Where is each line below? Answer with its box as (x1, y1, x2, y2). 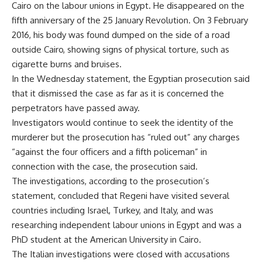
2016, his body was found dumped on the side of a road (12, 29, 230, 41)
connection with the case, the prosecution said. (12, 161, 198, 173)
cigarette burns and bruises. (12, 58, 122, 70)
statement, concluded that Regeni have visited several (12, 190, 229, 202)
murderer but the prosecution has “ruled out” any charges (12, 132, 240, 143)
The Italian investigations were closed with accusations (12, 249, 230, 260)
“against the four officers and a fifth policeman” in (12, 146, 207, 158)
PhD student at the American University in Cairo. (12, 234, 201, 246)
